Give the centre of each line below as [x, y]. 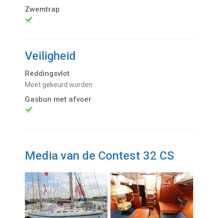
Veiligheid [51, 56]
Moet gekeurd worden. [63, 85]
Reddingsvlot [47, 74]
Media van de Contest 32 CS [100, 156]
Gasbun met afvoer [58, 100]
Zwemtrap [43, 9]
